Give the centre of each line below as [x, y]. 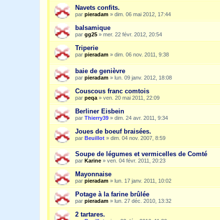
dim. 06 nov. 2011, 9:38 [142, 54]
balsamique [93, 27]
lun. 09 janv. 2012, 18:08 [143, 77]
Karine [93, 161]
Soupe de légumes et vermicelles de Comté [141, 154]
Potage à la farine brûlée [112, 194]
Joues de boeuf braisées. [113, 131]
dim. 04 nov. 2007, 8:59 [138, 138]
